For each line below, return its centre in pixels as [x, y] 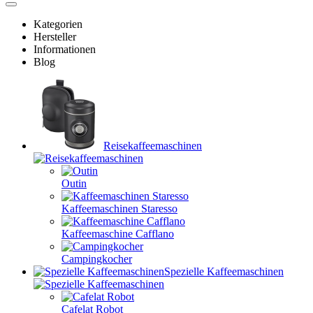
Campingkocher [97, 259]
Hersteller [55, 37]
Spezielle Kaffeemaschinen [224, 271]
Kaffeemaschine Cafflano [118, 234]
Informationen [65, 49]
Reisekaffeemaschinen [153, 146]
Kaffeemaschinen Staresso [119, 209]
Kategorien [58, 24]
